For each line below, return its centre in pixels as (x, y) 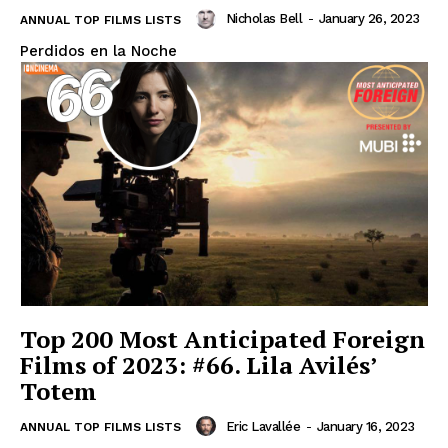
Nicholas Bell (263, 18)
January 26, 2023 (369, 18)
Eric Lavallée (262, 426)
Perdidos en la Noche (98, 50)
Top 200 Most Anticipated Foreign (222, 339)
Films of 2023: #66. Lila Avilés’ (198, 365)
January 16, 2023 (365, 426)
